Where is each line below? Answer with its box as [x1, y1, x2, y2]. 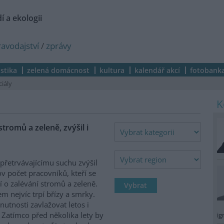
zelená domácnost [27, 65, 89, 75]
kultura [99, 65, 124, 75]
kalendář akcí [134, 65, 180, 75]
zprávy [46, 40, 71, 51]
